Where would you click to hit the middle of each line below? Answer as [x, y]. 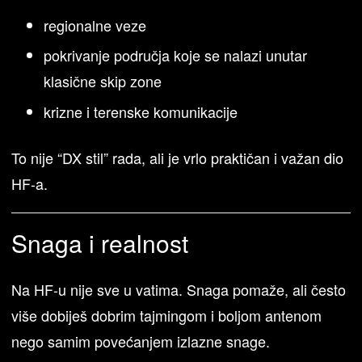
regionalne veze [95, 25]
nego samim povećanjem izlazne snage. [141, 341]
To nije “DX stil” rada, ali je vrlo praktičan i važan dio [178, 157]
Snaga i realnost [100, 242]
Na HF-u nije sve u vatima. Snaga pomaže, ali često [179, 289]
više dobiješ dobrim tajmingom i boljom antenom [167, 315]
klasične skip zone [103, 81]
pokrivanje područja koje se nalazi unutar [176, 55]
